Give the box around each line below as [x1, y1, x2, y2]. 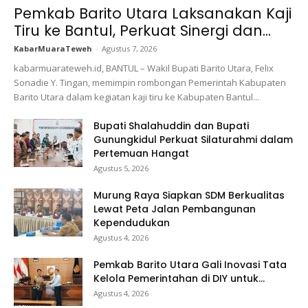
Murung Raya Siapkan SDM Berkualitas [93, 188, 285, 203]
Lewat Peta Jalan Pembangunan [93, 202, 256, 217]
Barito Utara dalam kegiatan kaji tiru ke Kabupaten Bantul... [14, 91, 259, 104]
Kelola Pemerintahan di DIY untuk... [93, 272, 265, 286]
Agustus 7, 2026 [102, 43, 157, 54]
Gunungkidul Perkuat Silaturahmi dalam [93, 133, 293, 147]
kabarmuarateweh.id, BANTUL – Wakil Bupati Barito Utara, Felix [14, 62, 274, 75]
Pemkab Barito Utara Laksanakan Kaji [14, 3, 291, 24]
